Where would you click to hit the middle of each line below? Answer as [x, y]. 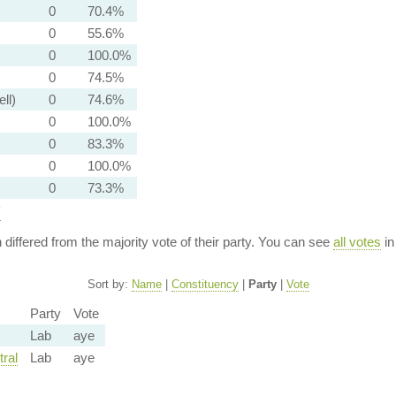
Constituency [205, 284]
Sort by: [109, 284]
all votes [357, 242]
